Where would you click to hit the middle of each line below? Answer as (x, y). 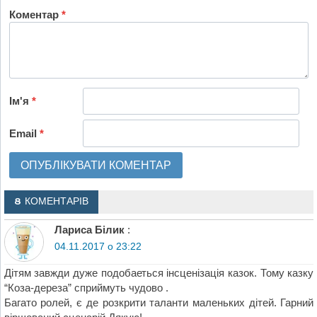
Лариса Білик (89, 229)
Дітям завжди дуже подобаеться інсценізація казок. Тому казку (159, 273)
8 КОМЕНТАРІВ (51, 202)
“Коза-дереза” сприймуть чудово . (86, 288)
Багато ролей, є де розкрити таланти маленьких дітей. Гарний (159, 303)
